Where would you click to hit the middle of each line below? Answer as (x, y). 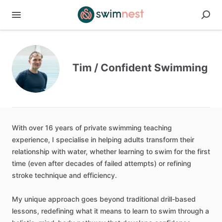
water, (78, 151)
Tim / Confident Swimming (140, 68)
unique (35, 199)
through (191, 211)
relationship (31, 151)
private (95, 128)
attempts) (140, 163)
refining (179, 163)
